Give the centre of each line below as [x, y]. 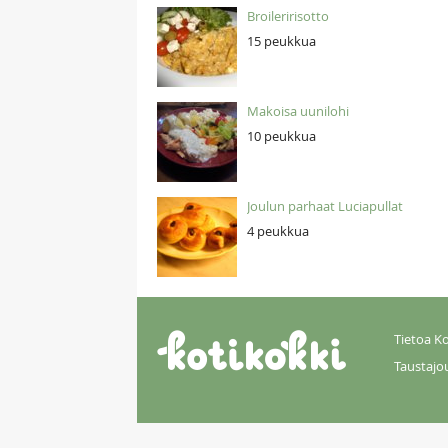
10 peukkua [281, 136]
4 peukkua [278, 231]
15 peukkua [281, 41]
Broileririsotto [288, 16]
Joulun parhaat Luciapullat [325, 206]
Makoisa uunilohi [298, 111]
